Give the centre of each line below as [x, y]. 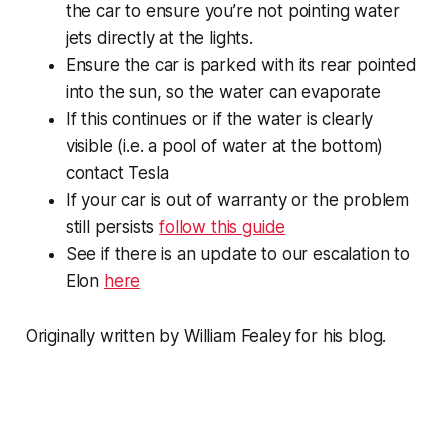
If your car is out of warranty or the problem [237, 199]
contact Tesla [117, 172]
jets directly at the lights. [159, 37]
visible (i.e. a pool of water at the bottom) [224, 145]
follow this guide [222, 226]
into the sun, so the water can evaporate [223, 91]
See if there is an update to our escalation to [237, 253]
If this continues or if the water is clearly [219, 118]
